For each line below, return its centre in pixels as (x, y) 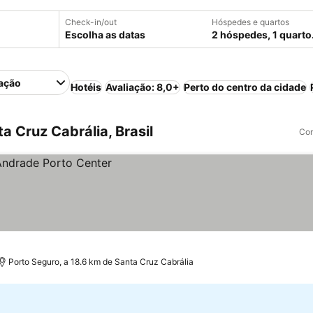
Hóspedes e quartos (250, 22)
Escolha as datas (105, 35)
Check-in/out (91, 22)
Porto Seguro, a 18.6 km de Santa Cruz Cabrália (101, 262)
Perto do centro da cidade (245, 87)
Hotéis (86, 87)
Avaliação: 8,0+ (143, 87)
